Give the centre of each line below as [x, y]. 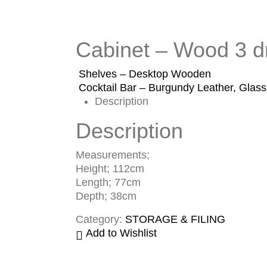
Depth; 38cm [106, 196]
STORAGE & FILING [175, 220]
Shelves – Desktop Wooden [145, 74]
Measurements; [113, 155]
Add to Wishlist [121, 233]
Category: [100, 220]
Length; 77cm [108, 183]
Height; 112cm [110, 169]
